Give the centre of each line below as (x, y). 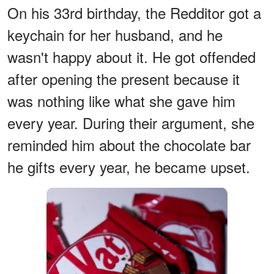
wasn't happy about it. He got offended (131, 57)
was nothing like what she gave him (121, 101)
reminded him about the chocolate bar (129, 145)
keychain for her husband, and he (115, 35)
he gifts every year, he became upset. (129, 167)
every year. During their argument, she (131, 123)
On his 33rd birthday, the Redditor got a (134, 13)
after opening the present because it (124, 79)
